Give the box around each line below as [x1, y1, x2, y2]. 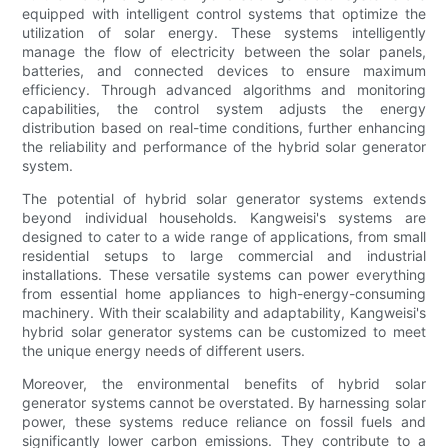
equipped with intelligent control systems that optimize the [22, 5, 426, 23]
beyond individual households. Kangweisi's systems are [22, 209, 426, 227]
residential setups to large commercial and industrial [22, 247, 426, 265]
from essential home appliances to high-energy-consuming [22, 285, 426, 303]
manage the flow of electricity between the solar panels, [22, 43, 426, 61]
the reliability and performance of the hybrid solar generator [22, 138, 426, 156]
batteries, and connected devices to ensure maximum [22, 62, 426, 80]
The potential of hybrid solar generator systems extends [22, 190, 426, 208]
